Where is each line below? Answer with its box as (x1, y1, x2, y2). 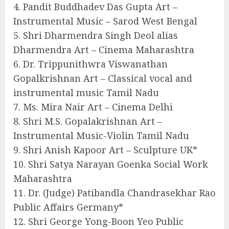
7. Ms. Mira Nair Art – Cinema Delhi (13, 101, 173, 113)
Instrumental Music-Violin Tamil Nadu (13, 129, 189, 142)
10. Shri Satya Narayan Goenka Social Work (13, 158, 208, 171)
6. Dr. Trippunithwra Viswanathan (13, 58, 168, 71)
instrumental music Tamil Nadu (13, 86, 159, 99)
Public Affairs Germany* (13, 201, 123, 214)
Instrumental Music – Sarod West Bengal (13, 15, 197, 28)
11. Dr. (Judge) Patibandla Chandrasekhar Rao (13, 187, 216, 199)
